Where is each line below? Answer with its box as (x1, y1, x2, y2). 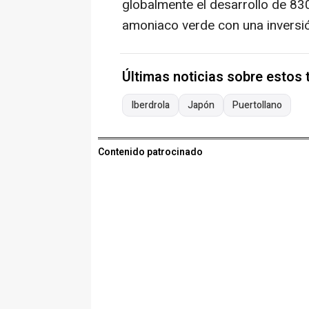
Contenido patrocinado (98, 145, 203, 160)
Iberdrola (131, 98, 170, 113)
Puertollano (232, 98, 282, 113)
